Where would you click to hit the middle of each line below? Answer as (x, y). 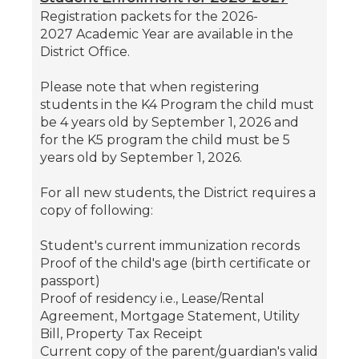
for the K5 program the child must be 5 (165, 139)
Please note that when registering (150, 87)
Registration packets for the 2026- (149, 16)
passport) (70, 280)
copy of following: (97, 210)
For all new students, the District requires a (178, 192)
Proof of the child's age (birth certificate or (175, 263)
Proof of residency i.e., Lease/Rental (152, 298)
